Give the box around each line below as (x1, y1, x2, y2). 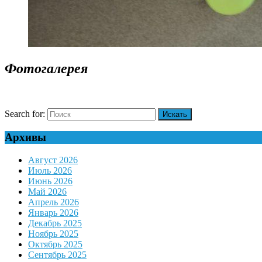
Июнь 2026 (28, 176, 73, 187)
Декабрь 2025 (28, 218, 82, 229)
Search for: (5, 108, 45, 119)
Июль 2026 (28, 166, 72, 176)
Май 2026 (28, 187, 67, 197)
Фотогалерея (5, 60, 88, 76)
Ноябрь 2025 (28, 229, 78, 239)
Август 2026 (28, 155, 78, 166)
